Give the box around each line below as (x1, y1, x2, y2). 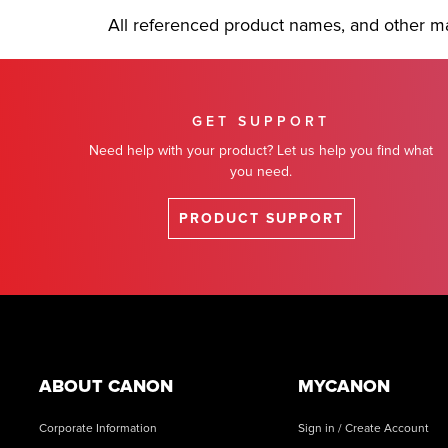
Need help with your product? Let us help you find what (89, 142, 433, 159)
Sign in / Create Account (298, 421, 430, 436)
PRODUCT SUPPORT (178, 210, 344, 227)
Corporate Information (39, 421, 157, 436)
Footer (24, 302, 156, 358)
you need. (230, 163, 292, 180)
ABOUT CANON (39, 375, 173, 397)
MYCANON (298, 375, 391, 397)
